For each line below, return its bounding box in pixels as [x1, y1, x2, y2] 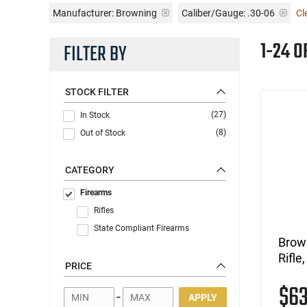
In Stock [80, 110, 110, 120]
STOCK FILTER [65, 86, 129, 97]
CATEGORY [65, 164, 114, 175]
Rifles [94, 205, 114, 215]
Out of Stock [80, 127, 125, 138]
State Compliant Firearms [94, 223, 189, 233]
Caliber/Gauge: [182, 7, 245, 19]
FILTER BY [64, 38, 127, 71]
